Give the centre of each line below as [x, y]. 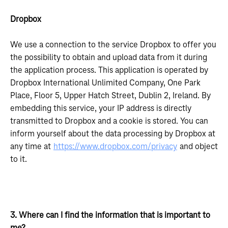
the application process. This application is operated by [109, 70]
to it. [19, 159]
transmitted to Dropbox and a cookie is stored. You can [109, 121]
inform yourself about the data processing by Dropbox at [113, 134]
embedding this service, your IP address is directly [101, 108]
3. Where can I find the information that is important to [110, 215]
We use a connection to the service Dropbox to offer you [113, 45]
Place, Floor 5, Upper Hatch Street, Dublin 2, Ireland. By [110, 96]
